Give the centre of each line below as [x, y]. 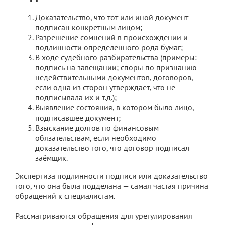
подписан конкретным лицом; [89, 27]
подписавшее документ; [78, 118]
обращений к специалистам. [65, 196]
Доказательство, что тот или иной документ [112, 17]
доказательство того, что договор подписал [112, 148]
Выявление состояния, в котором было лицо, [115, 108]
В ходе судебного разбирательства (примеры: [116, 58]
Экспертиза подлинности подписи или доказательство [111, 176]
